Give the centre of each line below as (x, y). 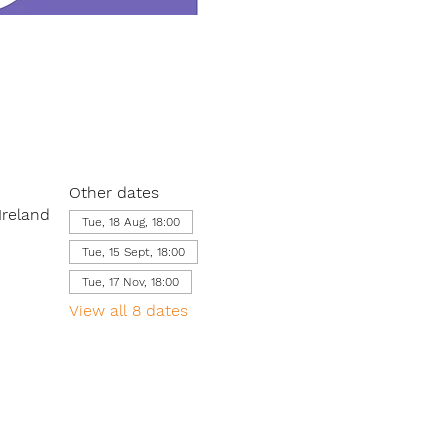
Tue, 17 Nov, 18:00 (130, 282)
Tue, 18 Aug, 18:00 (130, 222)
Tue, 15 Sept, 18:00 (133, 252)
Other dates (113, 192)
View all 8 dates (128, 310)
